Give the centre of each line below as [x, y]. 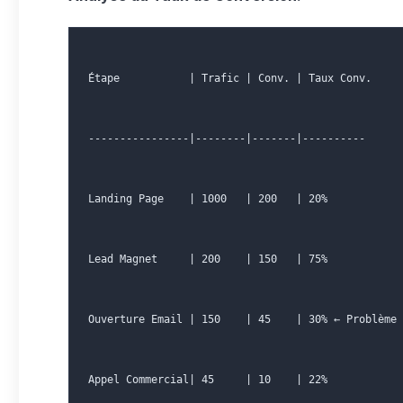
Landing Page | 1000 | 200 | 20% [208, 199]
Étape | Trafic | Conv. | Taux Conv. [230, 78]
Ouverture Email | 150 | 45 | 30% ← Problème [242, 319]
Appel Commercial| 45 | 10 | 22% [208, 380]
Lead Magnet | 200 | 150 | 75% [208, 259]
